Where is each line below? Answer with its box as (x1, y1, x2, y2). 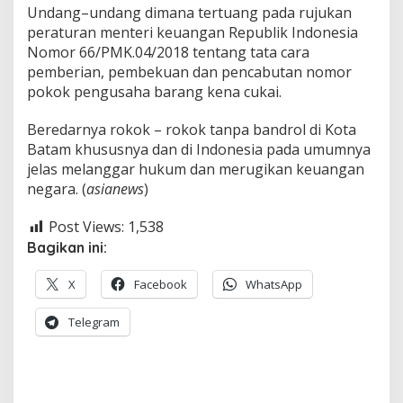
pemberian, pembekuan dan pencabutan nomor (27, 61, 352, 82)
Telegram (68, 313, 120, 330)
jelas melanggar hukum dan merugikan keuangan (27, 158, 364, 179)
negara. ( (27, 178, 86, 199)
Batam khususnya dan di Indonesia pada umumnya (27, 139, 371, 159)
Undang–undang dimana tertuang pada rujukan (27, 2, 352, 22)
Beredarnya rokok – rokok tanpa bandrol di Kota (27, 119, 356, 139)
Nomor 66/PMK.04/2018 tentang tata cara (27, 41, 309, 62)
